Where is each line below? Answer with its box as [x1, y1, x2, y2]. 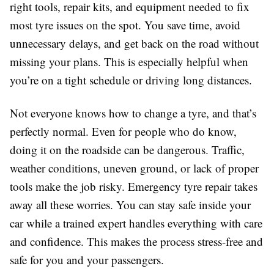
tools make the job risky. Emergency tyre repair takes [10, 179, 257, 194]
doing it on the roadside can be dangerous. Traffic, [10, 142, 245, 158]
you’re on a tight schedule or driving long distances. [10, 72, 252, 88]
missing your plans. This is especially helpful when [10, 54, 248, 70]
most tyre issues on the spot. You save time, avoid [10, 17, 240, 33]
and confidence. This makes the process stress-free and [10, 234, 263, 250]
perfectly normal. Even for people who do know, [10, 124, 237, 139]
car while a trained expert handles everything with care [10, 215, 262, 231]
